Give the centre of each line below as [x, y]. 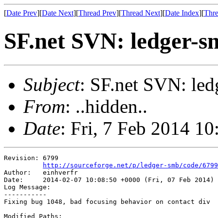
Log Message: [27, 187]
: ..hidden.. [106, 106]
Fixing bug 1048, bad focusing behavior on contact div [107, 201]
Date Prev [22, 13]
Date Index [182, 13]
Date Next [58, 13]
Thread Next [141, 13]
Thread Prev [97, 13]
